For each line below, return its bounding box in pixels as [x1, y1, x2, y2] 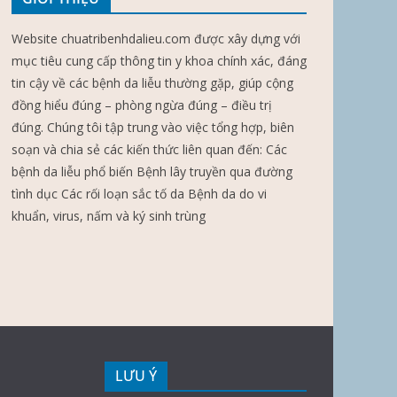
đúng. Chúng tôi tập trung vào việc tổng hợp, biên [12, 119, 294, 136]
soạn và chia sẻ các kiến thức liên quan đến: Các [12, 141, 287, 159]
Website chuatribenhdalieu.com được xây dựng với [12, 30, 300, 48]
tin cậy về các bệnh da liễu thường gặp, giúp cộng [12, 74, 293, 92]
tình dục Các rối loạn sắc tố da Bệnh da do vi [12, 185, 267, 203]
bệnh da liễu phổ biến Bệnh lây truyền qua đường [12, 163, 292, 181]
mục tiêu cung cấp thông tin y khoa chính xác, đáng [12, 52, 307, 70]
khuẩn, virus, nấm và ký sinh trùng [12, 207, 206, 225]
